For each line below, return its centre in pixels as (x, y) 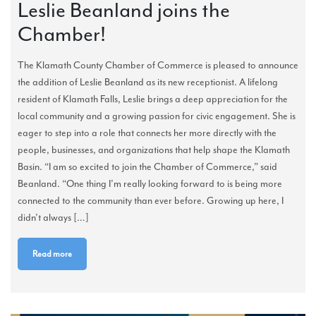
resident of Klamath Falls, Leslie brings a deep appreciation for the (153, 99)
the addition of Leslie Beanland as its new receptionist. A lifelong (148, 83)
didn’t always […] (53, 218)
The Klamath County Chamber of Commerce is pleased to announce (158, 66)
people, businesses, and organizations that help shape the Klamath (154, 150)
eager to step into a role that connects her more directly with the (147, 133)
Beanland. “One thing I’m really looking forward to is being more (150, 184)
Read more (52, 254)
